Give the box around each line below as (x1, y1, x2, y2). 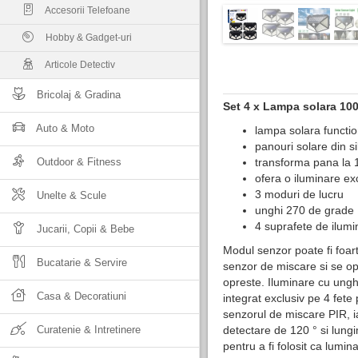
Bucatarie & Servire (34, 257, 127, 268)
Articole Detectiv (43, 59, 115, 70)
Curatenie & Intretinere (34, 324, 141, 336)
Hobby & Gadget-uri (43, 32, 132, 43)
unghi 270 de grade (255, 204, 354, 217)
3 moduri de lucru (255, 188, 344, 201)
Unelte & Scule (34, 189, 106, 201)
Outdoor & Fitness (34, 156, 121, 168)
